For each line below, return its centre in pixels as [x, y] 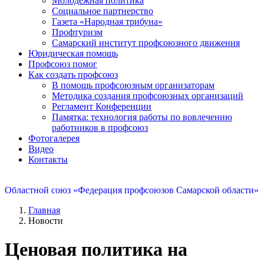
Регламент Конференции [102, 106]
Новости [46, 220]
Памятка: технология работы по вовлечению [142, 117]
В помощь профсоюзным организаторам [133, 85]
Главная [44, 210]
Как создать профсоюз [73, 74]
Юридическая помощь [73, 53]
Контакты [48, 159]
